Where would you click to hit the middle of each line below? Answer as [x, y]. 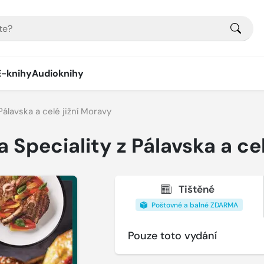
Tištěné [197, 189]
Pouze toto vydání [172, 236]
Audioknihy [58, 73]
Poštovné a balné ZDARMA [194, 205]
